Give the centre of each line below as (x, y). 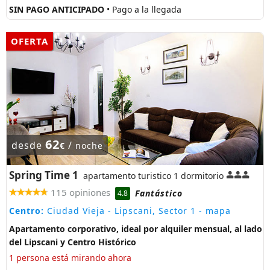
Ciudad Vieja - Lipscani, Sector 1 (120, 211)
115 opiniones (80, 193)
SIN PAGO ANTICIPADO (58, 10)
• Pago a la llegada (144, 10)
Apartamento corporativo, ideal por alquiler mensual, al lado (136, 229)
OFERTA (30, 41)
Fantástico (159, 193)
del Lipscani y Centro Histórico (73, 242)
